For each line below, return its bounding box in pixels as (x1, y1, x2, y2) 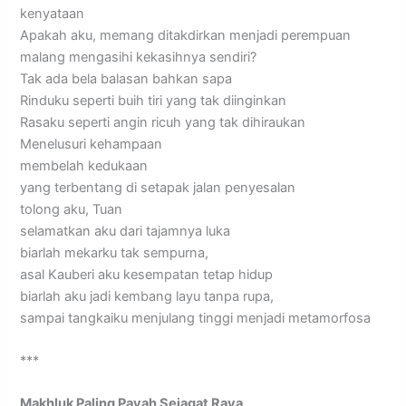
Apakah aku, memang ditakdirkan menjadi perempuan (20, 26, 352, 43)
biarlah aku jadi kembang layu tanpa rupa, (20, 287, 275, 304)
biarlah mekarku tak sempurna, (20, 244, 209, 261)
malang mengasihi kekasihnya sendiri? (20, 48, 257, 65)
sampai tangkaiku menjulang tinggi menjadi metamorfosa (20, 309, 372, 326)
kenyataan (20, 5, 85, 22)
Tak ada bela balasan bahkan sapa (20, 70, 233, 87)
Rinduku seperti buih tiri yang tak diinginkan (20, 92, 287, 109)
